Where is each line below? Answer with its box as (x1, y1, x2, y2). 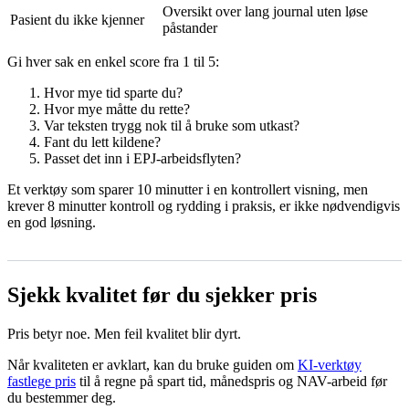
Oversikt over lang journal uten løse (163, 3, 368, 19)
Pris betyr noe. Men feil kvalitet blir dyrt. (7, 325, 241, 341)
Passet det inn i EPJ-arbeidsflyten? (44, 150, 241, 166)
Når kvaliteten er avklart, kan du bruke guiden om (7, 356, 298, 372)
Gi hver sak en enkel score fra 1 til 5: (7, 53, 219, 69)
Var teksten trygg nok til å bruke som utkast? (44, 117, 299, 133)
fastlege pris (7, 372, 76, 389)
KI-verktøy (298, 356, 362, 372)
